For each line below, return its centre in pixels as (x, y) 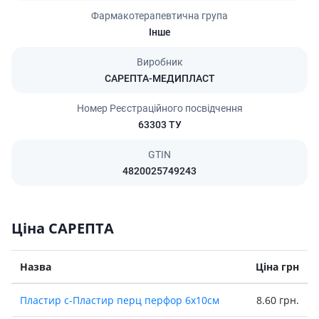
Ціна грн (277, 267)
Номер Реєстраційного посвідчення (159, 108)
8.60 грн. (278, 300)
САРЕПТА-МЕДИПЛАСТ (159, 78)
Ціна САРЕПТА (63, 228)
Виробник (159, 62)
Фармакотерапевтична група (159, 16)
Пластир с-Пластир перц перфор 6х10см (120, 300)
